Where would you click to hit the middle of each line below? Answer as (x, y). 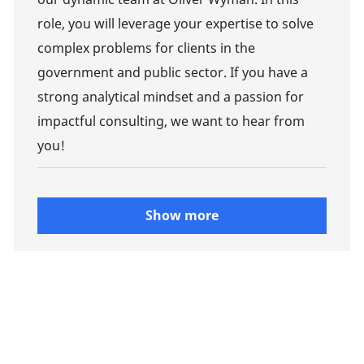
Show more (182, 216)
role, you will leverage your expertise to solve (175, 23)
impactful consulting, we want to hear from (171, 121)
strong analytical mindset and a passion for (170, 96)
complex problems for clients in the (146, 48)
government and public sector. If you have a (172, 72)
